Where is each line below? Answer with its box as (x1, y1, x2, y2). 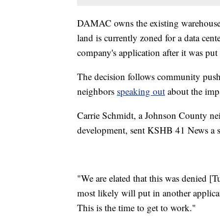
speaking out (117, 85, 165, 98)
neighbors (77, 85, 117, 98)
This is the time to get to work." (77, 201, 196, 214)
